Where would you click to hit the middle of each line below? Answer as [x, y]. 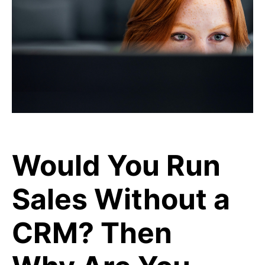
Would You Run [116, 165]
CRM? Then [92, 233]
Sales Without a [121, 199]
